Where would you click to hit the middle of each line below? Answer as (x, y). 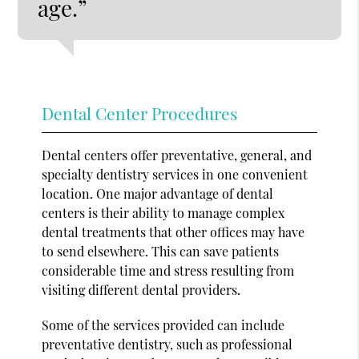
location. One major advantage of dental (158, 193)
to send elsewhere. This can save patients (161, 251)
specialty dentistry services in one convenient (175, 174)
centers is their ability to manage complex (163, 212)
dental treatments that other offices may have (173, 232)
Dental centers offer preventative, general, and (177, 155)
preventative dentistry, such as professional (167, 344)
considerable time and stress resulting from (168, 270)
